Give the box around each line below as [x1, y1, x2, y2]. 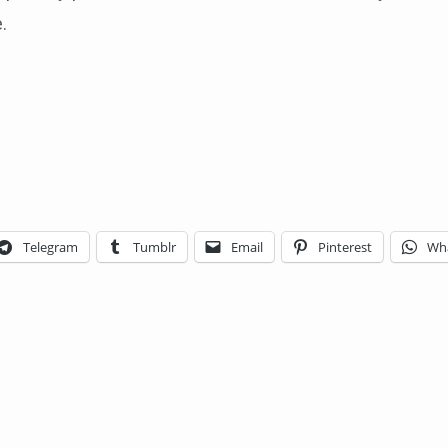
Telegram [23, 238, 78, 257]
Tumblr [133, 238, 176, 257]
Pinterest [318, 238, 372, 257]
